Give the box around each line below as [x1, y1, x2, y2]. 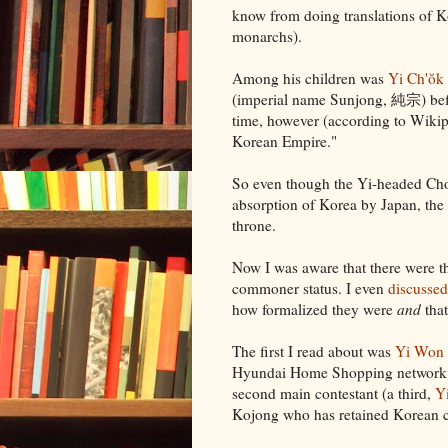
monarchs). [232, 25, 302, 46]
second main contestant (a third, [232, 382, 435, 403]
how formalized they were [232, 298, 397, 319]
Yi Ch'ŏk [388, 67, 444, 88]
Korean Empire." [232, 130, 342, 151]
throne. [232, 214, 281, 235]
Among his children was [232, 67, 388, 88]
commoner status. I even [232, 277, 388, 298]
